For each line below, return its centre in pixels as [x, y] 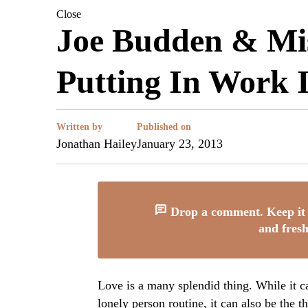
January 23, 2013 [180, 144]
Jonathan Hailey [97, 144]
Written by [79, 127]
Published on [164, 127]
